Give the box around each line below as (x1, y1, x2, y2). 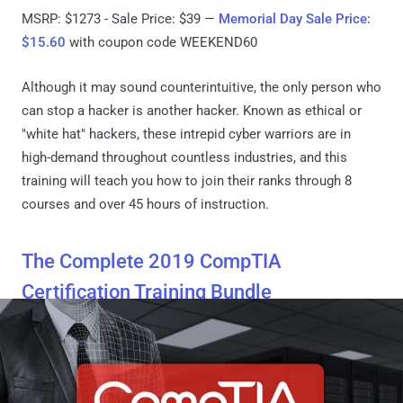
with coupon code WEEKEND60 (66, 33, 257, 50)
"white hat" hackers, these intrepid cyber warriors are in (22, 125, 351, 142)
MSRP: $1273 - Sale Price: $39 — (22, 10, 219, 27)
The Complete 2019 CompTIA (22, 249, 282, 273)
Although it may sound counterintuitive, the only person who (22, 78, 381, 95)
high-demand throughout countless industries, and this (22, 148, 347, 166)
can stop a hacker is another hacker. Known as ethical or (22, 102, 362, 119)
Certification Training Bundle (22, 280, 272, 303)
